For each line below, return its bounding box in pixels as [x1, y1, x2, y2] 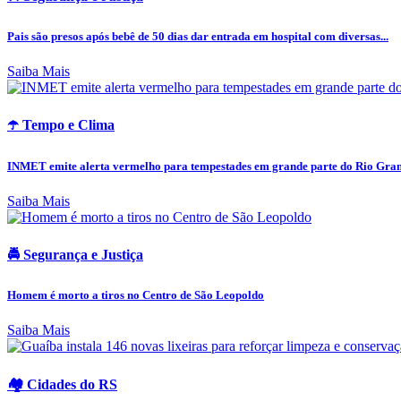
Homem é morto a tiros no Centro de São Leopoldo [7, 288, 264, 303]
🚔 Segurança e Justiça [7, 246, 143, 262]
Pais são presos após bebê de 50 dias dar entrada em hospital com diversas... [7, 29, 388, 43]
